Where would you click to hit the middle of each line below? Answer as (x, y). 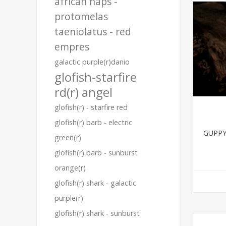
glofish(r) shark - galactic (95, 183)
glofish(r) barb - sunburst (96, 153)
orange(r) (70, 168)
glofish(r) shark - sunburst (97, 213)
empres (72, 47)
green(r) (68, 137)
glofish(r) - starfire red (91, 107)
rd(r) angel (83, 92)
